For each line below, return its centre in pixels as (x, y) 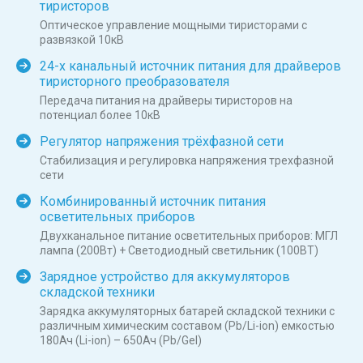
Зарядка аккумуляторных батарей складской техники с (187, 311)
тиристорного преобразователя (135, 81)
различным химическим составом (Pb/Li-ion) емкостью (187, 325)
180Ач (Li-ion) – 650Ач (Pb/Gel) (121, 340)
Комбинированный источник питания (153, 201)
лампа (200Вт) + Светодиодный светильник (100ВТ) (179, 250)
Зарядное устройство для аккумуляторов (165, 276)
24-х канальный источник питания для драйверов (190, 66)
